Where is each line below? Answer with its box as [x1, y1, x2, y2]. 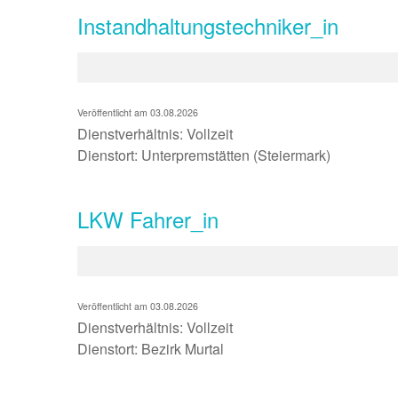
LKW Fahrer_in [77, 203, 219, 235]
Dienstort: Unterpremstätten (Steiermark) [77, 145, 330, 165]
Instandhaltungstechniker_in [77, 10, 338, 41]
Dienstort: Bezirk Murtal [77, 338, 224, 359]
